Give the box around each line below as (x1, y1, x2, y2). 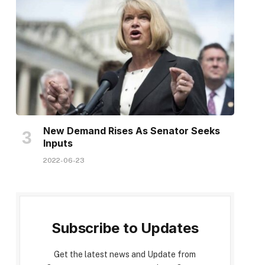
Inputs (43, 137, 73, 150)
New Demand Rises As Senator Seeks (43, 125, 220, 137)
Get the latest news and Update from (54, 250, 196, 260)
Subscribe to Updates (51, 219, 199, 237)
